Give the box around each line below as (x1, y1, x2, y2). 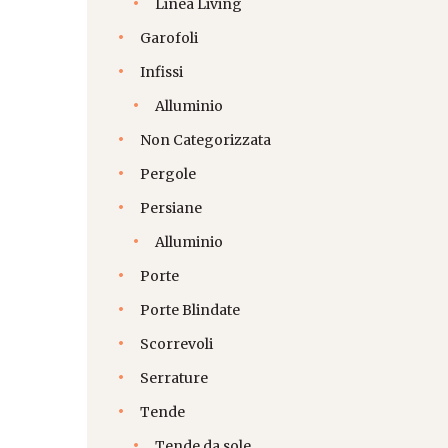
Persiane (140, 199, 202, 218)
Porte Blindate (140, 301, 240, 320)
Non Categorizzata (140, 131, 271, 150)
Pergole (140, 165, 196, 184)
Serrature (140, 369, 208, 388)
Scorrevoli (140, 335, 213, 354)
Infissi (140, 63, 183, 82)
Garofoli (140, 29, 198, 48)
